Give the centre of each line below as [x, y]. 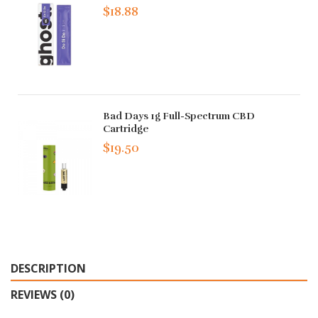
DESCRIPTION [48, 269]
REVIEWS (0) [43, 295]
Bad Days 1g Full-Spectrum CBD [179, 116]
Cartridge [126, 128]
